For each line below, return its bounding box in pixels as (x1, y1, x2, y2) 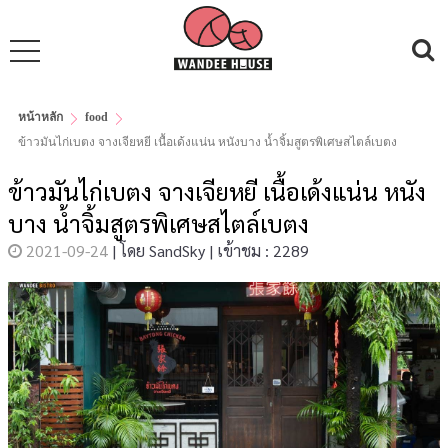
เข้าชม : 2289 (217, 240, 309, 261)
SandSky (149, 240, 205, 261)
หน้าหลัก (18, 110, 63, 124)
